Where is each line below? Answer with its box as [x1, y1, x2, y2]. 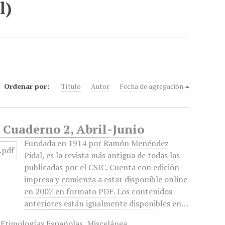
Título [61, 81, 81, 91]
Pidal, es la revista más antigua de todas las [24, 150, 180, 161]
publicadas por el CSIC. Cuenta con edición [24, 162, 180, 173]
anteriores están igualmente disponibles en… [24, 198, 189, 209]
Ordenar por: [4, 81, 52, 91]
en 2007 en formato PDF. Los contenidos [24, 186, 173, 197]
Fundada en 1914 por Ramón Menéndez [24, 138, 169, 149]
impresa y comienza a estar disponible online [24, 174, 188, 185]
